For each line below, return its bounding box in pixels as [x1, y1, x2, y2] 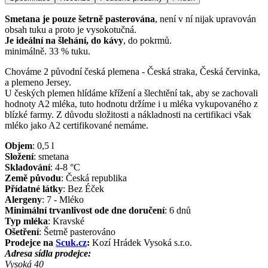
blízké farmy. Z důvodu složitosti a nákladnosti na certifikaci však [5, 109, 251, 120]
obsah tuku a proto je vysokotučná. [5, 24, 136, 35]
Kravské [53, 215, 84, 226]
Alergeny [5, 194, 42, 205]
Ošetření [5, 226, 39, 237]
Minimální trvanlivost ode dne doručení [5, 205, 165, 215]
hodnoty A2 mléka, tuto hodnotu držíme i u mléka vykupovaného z [5, 98, 258, 109]
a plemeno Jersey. [5, 77, 71, 87]
